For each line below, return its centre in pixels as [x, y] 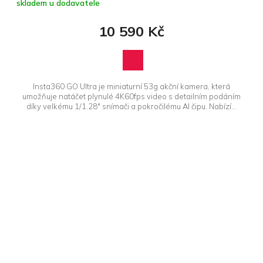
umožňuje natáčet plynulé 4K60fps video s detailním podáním [131, 97]
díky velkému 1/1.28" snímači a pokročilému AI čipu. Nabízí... [131, 107]
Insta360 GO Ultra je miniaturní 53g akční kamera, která [131, 87]
